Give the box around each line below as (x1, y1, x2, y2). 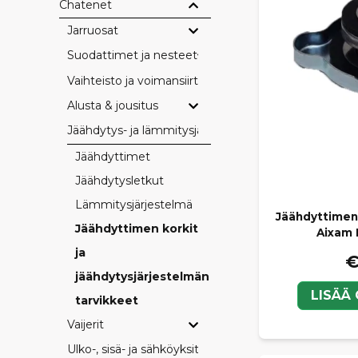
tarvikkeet (75, 292, 138, 308)
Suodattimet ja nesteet (67, 48, 197, 63)
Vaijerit (67, 316, 104, 332)
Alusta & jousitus (67, 97, 158, 113)
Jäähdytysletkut (75, 173, 164, 188)
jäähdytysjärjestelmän (75, 268, 209, 284)
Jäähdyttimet (75, 149, 150, 164)
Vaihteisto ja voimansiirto (67, 73, 205, 88)
